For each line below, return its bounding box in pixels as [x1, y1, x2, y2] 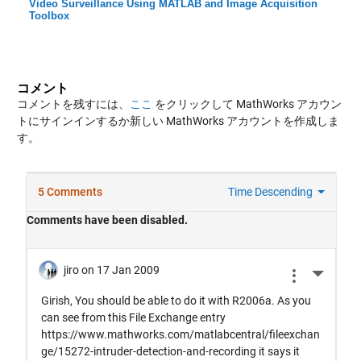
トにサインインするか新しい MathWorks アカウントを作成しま [16, 114, 339, 128]
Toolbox [28, 10, 69, 23]
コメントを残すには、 [16, 98, 130, 111]
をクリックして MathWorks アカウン [151, 98, 342, 111]
